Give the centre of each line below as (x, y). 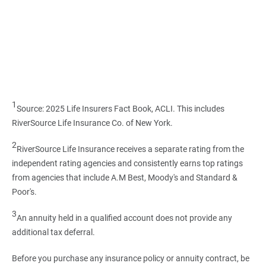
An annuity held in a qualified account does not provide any (124, 218)
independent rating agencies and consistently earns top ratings (127, 163)
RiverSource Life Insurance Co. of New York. (92, 123)
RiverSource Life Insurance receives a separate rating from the (130, 149)
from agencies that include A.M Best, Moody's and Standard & (124, 177)
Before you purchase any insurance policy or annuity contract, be (130, 258)
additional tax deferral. (54, 232)
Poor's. (24, 191)
